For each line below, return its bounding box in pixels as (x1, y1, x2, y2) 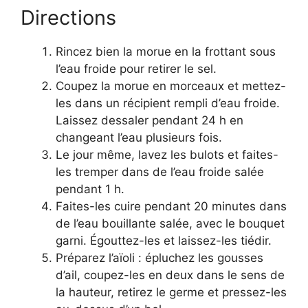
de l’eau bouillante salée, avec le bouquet (56, 216, 285, 230)
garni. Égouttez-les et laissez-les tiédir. (56, 233, 272, 247)
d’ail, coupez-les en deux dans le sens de (56, 267, 285, 282)
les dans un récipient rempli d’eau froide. (56, 96, 280, 110)
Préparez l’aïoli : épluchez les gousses (56, 250, 263, 265)
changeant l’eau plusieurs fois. (56, 130, 222, 144)
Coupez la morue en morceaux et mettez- (56, 78, 286, 93)
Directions (21, 5, 116, 30)
